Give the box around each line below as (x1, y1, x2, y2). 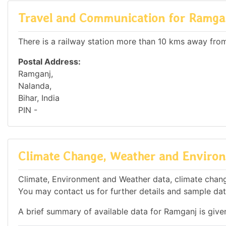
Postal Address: (18, 56, 81, 67)
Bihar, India (18, 92, 60, 103)
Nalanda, (18, 80, 51, 91)
